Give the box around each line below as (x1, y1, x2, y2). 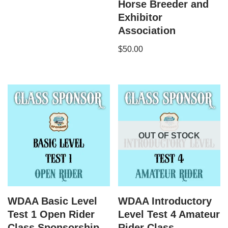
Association (118, 24, 176, 36)
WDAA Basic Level (8, 195, 97, 207)
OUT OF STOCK (138, 131, 201, 140)
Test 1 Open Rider (8, 209, 95, 220)
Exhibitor (118, 11, 163, 23)
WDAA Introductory (118, 195, 212, 207)
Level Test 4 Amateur (118, 209, 220, 220)
